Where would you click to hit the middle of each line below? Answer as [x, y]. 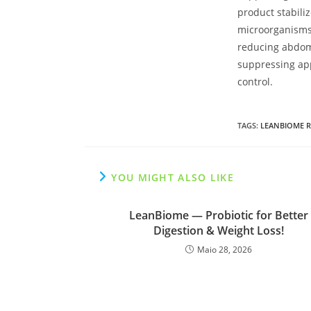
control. [255, 82]
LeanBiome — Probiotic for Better [218, 215]
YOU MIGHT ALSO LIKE [173, 177]
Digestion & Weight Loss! [218, 230]
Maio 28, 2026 [224, 250]
